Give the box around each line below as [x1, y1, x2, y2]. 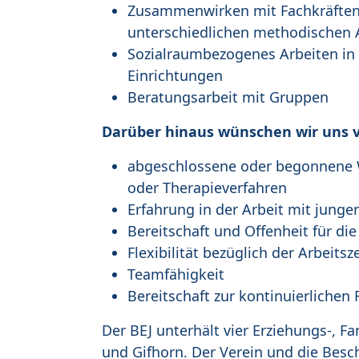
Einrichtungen [127, 66, 223, 86]
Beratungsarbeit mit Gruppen [127, 87, 329, 107]
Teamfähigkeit [127, 264, 224, 284]
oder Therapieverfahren [127, 178, 287, 198]
